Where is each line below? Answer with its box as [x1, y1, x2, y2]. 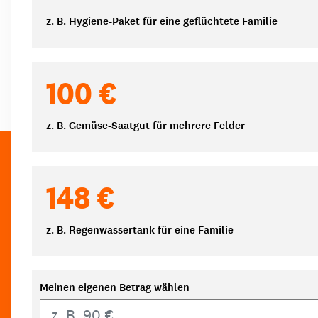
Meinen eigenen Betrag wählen [40, 280, 190, 295]
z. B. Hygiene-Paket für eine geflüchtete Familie [46, 13, 278, 28]
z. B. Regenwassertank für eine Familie [46, 222, 234, 237]
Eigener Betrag [39, 297, 111, 313]
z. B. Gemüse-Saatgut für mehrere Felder [46, 118, 245, 133]
